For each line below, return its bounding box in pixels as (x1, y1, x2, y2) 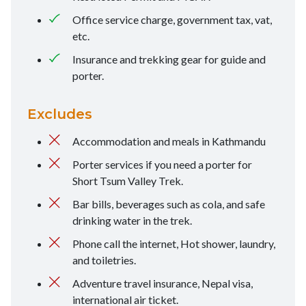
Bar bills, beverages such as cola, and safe (72, 197, 265, 211)
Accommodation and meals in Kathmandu (72, 135, 266, 148)
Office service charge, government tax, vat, (72, 13, 272, 27)
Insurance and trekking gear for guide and (72, 53, 266, 66)
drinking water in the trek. (72, 214, 192, 227)
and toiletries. (72, 253, 136, 267)
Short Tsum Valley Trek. (72, 174, 183, 188)
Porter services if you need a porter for (72, 158, 252, 171)
